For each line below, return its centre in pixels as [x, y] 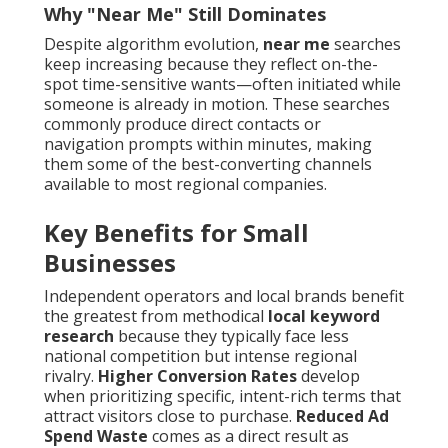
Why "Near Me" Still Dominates [185, 14]
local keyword [324, 316]
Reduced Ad [342, 416]
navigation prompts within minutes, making [208, 144]
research [79, 336]
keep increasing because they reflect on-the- [211, 64]
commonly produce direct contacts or [182, 124]
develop [328, 376]
